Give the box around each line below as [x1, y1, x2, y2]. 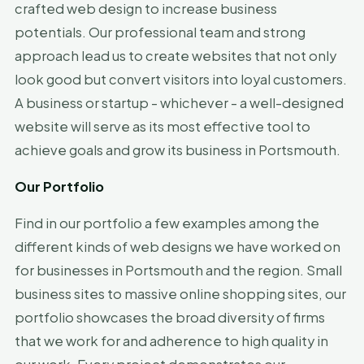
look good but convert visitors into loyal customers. [15, 71, 347, 88]
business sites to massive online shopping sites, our [15, 285, 346, 302]
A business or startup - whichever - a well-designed [15, 94, 344, 111]
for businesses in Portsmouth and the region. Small [15, 262, 342, 279]
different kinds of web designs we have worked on [15, 238, 340, 255]
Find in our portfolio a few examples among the [15, 214, 319, 232]
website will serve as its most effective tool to [15, 118, 310, 135]
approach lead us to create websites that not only [15, 47, 336, 64]
